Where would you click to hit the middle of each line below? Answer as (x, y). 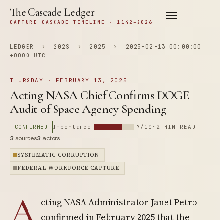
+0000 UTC (28, 55)
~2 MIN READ (174, 127)
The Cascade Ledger (52, 12)
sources (25, 138)
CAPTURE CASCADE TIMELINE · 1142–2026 (82, 22)
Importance (72, 127)
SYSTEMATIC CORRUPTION (58, 155)
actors (50, 138)
